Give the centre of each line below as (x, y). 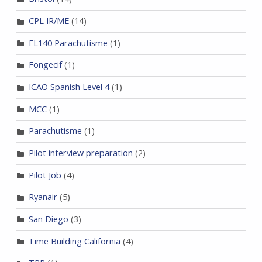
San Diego (48, 219)
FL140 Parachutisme (68, 43)
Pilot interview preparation (80, 153)
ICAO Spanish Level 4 (69, 87)
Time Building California (74, 241)
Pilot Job (45, 175)
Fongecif (45, 65)
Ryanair (43, 197)
